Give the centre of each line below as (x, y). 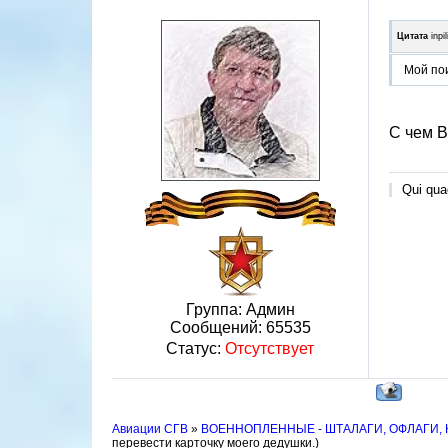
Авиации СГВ (150, 429)
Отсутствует (269, 348)
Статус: (195, 348)
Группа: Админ (240, 309)
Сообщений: (217, 327)
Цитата (412, 36)
